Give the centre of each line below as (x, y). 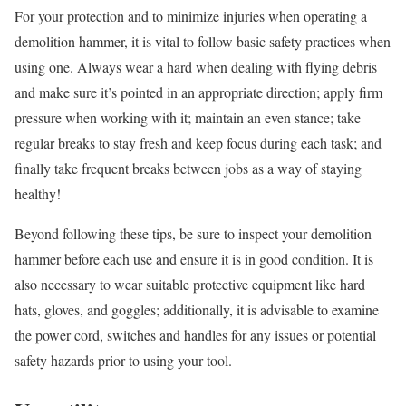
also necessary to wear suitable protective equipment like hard (190, 285)
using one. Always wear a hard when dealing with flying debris (196, 67)
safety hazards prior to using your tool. (123, 361)
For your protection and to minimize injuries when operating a (191, 16)
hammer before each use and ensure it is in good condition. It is (194, 259)
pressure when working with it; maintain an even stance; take (188, 118)
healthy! (38, 194)
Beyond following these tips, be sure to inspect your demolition (193, 234)
